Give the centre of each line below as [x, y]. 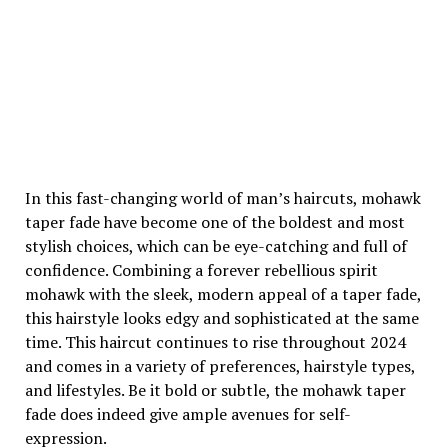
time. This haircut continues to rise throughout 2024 [215, 342]
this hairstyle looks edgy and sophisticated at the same [221, 318]
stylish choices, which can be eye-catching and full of [215, 246]
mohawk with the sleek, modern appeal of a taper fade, [222, 294]
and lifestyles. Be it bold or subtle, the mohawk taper [215, 390]
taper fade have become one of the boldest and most [214, 222]
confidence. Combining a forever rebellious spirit [201, 270]
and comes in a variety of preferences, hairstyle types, [219, 366]
